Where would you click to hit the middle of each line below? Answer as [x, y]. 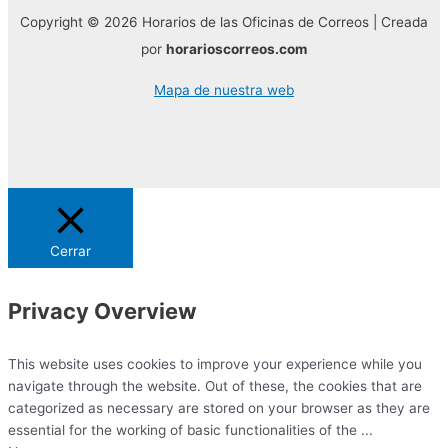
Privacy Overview [102, 310]
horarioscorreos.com [236, 49]
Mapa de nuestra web [224, 90]
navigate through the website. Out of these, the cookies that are [215, 385]
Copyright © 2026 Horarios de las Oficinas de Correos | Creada [224, 22]
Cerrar [70, 251]
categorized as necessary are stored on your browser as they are [219, 407]
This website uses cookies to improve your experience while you [215, 363]
